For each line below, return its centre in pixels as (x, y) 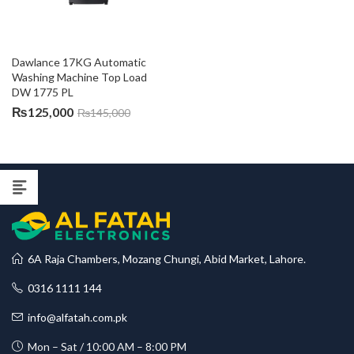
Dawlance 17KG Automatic (80, 62)
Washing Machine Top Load (81, 77)
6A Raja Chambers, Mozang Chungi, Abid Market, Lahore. (164, 259)
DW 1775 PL (43, 92)
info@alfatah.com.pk (75, 317)
